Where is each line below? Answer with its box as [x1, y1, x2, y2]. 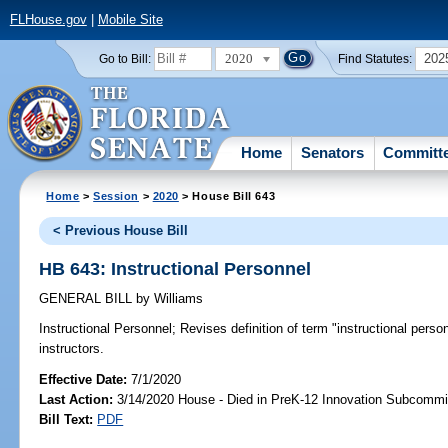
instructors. [39, 341, 105, 357]
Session [93, 189, 140, 202]
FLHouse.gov [9, 12, 87, 28]
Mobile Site [97, 12, 163, 28]
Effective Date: [39, 371, 132, 387]
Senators [301, 143, 365, 161]
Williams [150, 291, 204, 307]
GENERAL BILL [39, 291, 137, 307]
